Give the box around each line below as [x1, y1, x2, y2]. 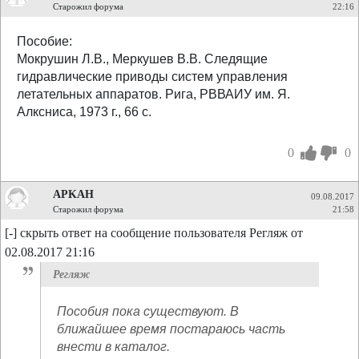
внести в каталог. [57, 340, 170, 353]
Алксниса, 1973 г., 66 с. [17, 105, 151, 119]
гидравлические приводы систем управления [17, 70, 288, 83]
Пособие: [17, 34, 72, 48]
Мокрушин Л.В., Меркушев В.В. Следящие [17, 52, 268, 66]
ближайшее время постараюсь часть [57, 322, 285, 336]
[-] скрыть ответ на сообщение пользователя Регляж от [5, 226, 303, 240]
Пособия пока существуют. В [57, 305, 239, 318]
